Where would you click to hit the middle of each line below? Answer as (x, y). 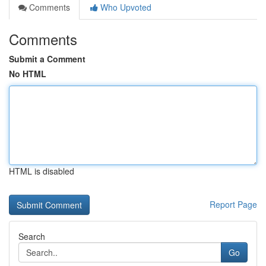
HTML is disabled (42, 171)
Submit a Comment (47, 59)
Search (32, 236)
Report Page (233, 204)
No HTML (28, 74)
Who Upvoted (125, 7)
